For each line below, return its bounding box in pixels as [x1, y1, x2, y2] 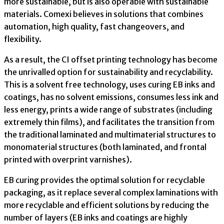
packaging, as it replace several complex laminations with [4, 187, 218, 198]
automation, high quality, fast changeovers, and [4, 21, 184, 32]
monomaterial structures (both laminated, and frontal [4, 142, 206, 152]
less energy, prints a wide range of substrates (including [4, 104, 212, 115]
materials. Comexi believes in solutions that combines [4, 9, 203, 19]
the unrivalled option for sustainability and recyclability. [4, 67, 213, 77]
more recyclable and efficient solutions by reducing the [4, 200, 209, 210]
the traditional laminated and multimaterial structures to [4, 129, 216, 140]
